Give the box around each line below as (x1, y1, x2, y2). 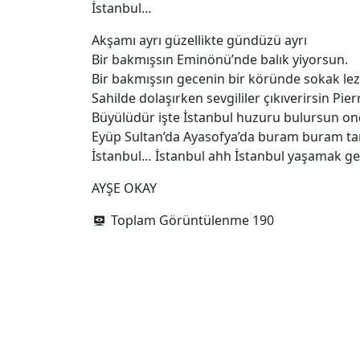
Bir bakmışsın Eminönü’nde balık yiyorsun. (92, 51, 348, 68)
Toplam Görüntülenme (111, 211, 249, 229)
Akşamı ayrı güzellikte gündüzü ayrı (92, 31, 307, 49)
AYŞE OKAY (92, 179, 157, 197)
